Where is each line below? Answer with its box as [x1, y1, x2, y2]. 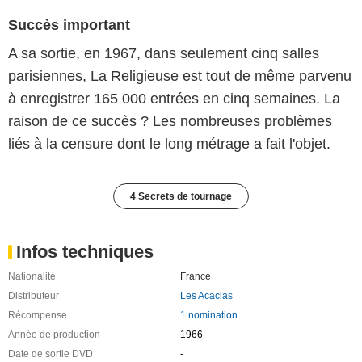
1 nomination [179, 309, 238, 321]
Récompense [8, 309, 67, 321]
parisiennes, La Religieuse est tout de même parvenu [8, 67, 351, 84]
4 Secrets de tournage [130, 190, 232, 202]
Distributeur [8, 289, 59, 301]
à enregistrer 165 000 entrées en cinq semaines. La [8, 90, 340, 107]
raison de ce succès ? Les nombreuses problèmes [8, 112, 332, 129]
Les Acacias [179, 289, 233, 301]
